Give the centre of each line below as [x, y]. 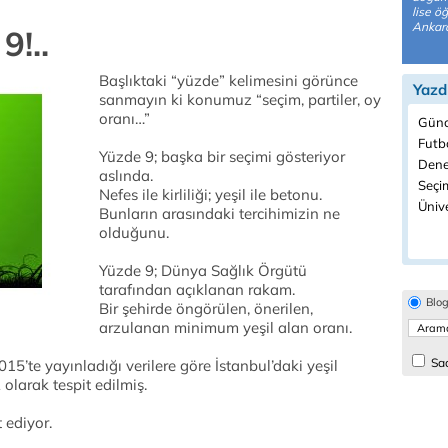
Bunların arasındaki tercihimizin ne [219, 213]
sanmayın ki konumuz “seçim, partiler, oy [240, 99]
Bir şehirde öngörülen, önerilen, [206, 308]
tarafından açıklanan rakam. [197, 289]
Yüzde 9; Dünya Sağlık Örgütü [203, 270]
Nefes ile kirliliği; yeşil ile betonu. [210, 194]
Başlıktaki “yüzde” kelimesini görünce [228, 80]
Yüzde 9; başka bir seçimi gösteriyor [222, 156]
